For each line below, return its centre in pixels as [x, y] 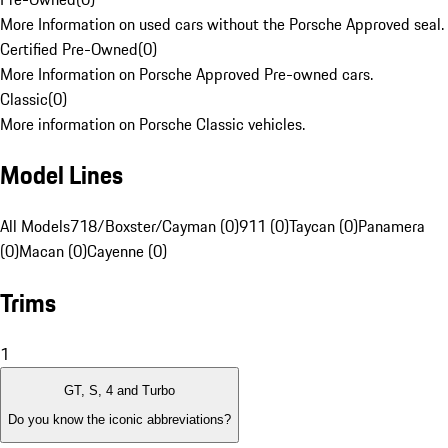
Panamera [391, 226]
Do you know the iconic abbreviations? [119, 419]
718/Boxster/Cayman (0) [154, 226]
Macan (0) [53, 251]
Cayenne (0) [127, 251]
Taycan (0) [323, 226]
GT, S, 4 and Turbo [119, 391]
